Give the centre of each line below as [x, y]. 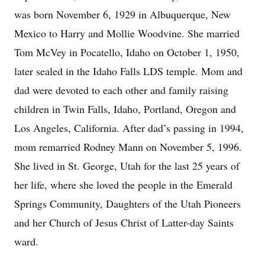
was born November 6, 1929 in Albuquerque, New [122, 14]
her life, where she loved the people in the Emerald [123, 185]
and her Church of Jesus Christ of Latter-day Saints [124, 222]
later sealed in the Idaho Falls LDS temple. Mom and [128, 71]
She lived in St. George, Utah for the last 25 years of [127, 166]
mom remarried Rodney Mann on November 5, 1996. [128, 147]
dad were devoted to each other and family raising [121, 90]
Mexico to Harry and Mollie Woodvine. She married [127, 33]
